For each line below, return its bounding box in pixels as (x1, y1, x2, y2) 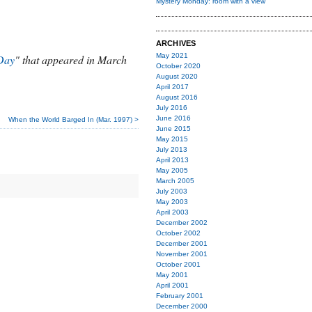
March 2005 (156, 177, 194, 185)
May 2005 (156, 166, 188, 174)
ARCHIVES (156, 39, 196, 47)
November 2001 (156, 250, 208, 258)
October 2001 (156, 260, 201, 268)
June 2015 (156, 125, 191, 132)
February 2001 (156, 292, 203, 299)
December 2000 (156, 302, 208, 310)
